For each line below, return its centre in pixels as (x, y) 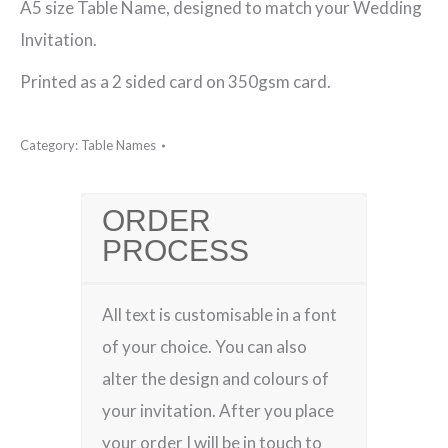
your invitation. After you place (218, 410)
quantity (51, 62)
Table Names (118, 145)
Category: (50, 145)
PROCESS (176, 253)
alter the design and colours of (216, 378)
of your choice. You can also (205, 346)
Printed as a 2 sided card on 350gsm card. (175, 81)
